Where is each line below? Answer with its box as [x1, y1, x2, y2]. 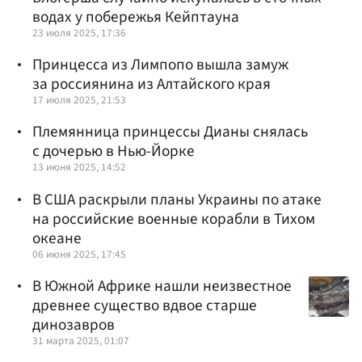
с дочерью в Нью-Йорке [32, 140, 195, 163]
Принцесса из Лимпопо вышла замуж [32, 53, 288, 77]
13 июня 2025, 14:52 [32, 159, 126, 175]
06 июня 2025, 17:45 [32, 246, 126, 262]
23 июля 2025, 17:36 [32, 25, 126, 40]
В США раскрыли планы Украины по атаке [32, 187, 322, 211]
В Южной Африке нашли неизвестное [32, 274, 292, 297]
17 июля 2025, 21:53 [32, 92, 126, 108]
